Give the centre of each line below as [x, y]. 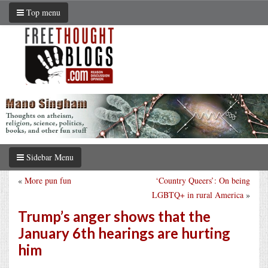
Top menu [42, 12]
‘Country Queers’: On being [203, 180]
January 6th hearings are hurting [124, 233]
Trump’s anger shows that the [114, 216]
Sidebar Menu [49, 157]
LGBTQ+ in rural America [198, 194]
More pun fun [48, 180]
